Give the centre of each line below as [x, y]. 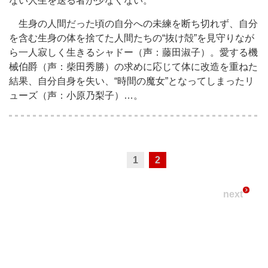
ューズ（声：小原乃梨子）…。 [76, 95]
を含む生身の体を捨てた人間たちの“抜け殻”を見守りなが [132, 38]
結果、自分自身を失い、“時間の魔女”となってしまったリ [132, 81]
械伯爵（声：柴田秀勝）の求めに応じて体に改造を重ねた [133, 66]
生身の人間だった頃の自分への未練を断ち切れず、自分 [133, 23]
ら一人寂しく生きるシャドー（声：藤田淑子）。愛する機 [133, 52]
